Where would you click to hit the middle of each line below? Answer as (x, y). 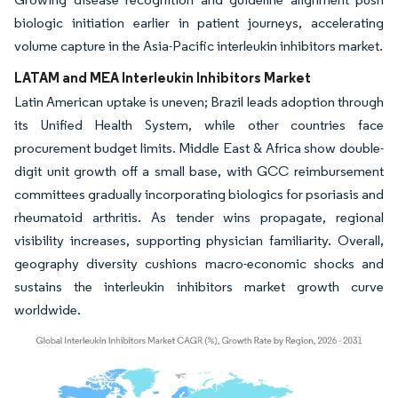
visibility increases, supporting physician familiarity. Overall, (199, 240)
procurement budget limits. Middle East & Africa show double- (199, 147)
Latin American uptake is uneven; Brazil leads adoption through (199, 101)
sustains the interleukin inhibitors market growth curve (199, 286)
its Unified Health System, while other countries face (199, 124)
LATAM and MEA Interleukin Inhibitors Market (163, 77)
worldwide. (48, 309)
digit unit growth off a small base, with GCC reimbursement (199, 171)
